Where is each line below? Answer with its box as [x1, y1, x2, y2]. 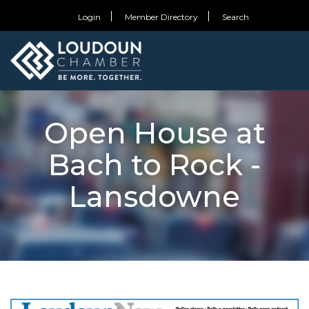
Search [221, 12, 249, 22]
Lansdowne [69, 179, 240, 215]
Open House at [43, 115, 266, 151]
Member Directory [124, 12, 198, 22]
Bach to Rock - [48, 147, 261, 183]
